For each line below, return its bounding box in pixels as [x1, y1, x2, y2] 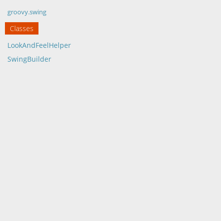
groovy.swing [7, 7, 46, 16]
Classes [10, 24, 34, 33]
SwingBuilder [7, 54, 51, 64]
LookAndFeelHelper [7, 40, 71, 50]
